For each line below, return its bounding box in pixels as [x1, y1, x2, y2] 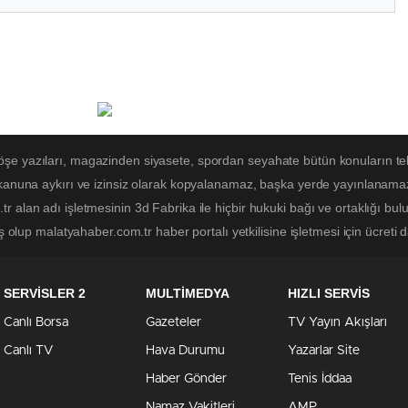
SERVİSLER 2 [4, 286, 86, 301]
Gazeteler [146, 316, 201, 330]
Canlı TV [4, 344, 53, 358]
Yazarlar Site [288, 344, 360, 358]
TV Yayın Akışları [288, 316, 387, 330]
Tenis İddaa [288, 372, 352, 386]
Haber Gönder [146, 372, 227, 386]
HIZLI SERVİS [288, 286, 370, 301]
